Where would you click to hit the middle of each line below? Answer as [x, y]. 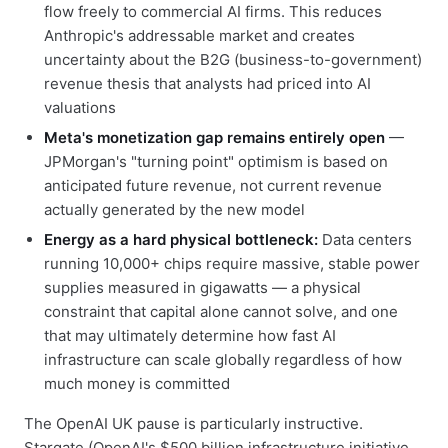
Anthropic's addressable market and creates [199, 35]
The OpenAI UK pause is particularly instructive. [193, 423]
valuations [80, 107]
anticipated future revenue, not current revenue [213, 185]
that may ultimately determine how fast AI [190, 335]
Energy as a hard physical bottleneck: [181, 239]
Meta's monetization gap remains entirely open [214, 137]
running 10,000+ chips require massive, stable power [232, 263]
